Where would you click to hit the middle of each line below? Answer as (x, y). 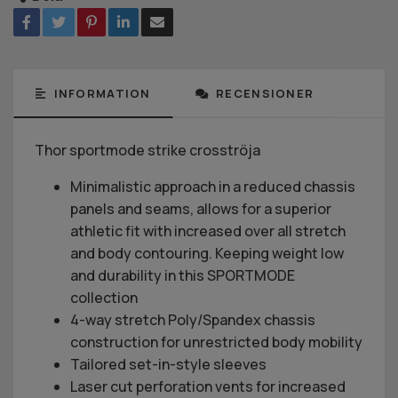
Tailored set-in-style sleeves (168, 364)
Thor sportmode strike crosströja (147, 150)
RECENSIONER (263, 93)
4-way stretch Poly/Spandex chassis (193, 319)
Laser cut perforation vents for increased (208, 386)
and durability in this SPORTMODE (183, 275)
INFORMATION (100, 93)
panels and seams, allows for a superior (201, 208)
